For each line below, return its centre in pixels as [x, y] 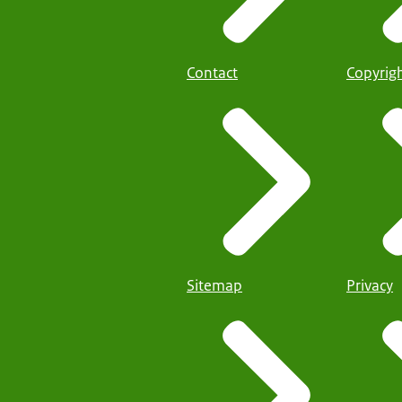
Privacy [370, 286]
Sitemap [214, 286]
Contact [212, 72]
